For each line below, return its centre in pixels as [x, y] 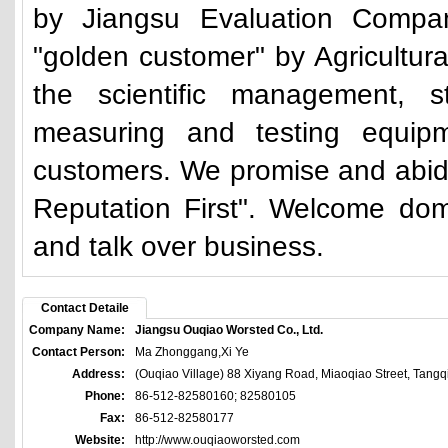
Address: [98, 374]
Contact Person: [78, 352]
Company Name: [77, 330]
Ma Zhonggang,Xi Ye [192, 352]
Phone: [105, 396]
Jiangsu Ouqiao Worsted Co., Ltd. [229, 330]
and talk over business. [178, 246]
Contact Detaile [84, 308]
